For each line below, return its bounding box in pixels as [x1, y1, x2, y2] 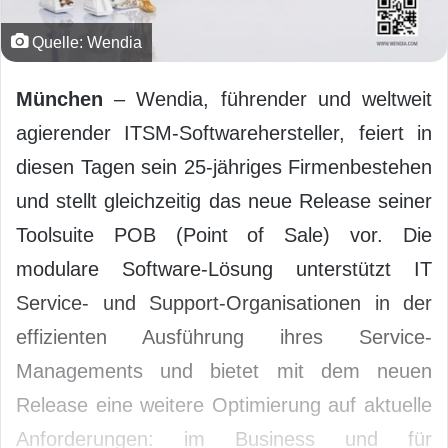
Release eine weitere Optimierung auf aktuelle [16, 393, 432, 416]
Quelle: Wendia [28, 32, 142, 51]
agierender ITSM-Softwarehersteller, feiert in [16, 121, 432, 144]
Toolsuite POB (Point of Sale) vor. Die [16, 223, 432, 246]
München [16, 87, 103, 110]
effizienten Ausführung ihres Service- [16, 325, 432, 348]
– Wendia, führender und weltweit [103, 87, 432, 110]
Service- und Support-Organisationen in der [16, 291, 432, 314]
